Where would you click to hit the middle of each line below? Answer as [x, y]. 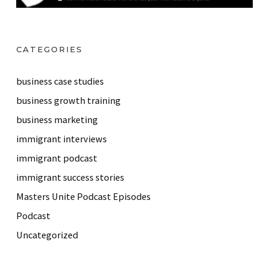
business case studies [60, 81]
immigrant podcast [57, 158]
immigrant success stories [70, 177]
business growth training [68, 101]
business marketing [57, 120]
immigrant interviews [62, 139]
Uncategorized [47, 235]
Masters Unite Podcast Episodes [83, 197]
